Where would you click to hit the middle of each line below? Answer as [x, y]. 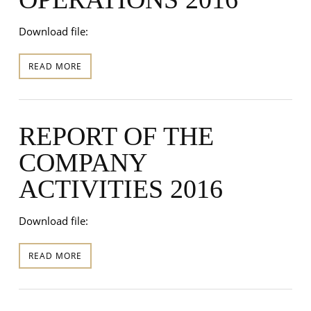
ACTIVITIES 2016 [120, 188]
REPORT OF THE [116, 136]
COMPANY [82, 162]
